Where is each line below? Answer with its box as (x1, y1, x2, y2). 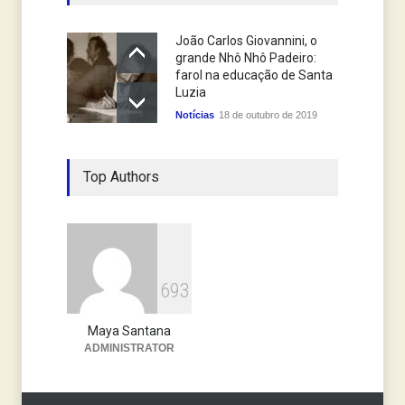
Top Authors (83, 168, 159, 186)
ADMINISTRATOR (84, 342, 174, 355)
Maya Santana (88, 324, 171, 339)
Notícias (175, 109, 214, 121)
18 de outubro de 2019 (219, 109, 317, 121)
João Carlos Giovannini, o (175, 33, 317, 49)
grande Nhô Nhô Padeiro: (175, 51, 316, 66)
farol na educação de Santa (175, 68, 333, 83)
